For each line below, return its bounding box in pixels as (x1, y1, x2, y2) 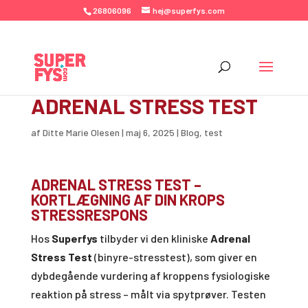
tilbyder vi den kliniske (97, 232, 210, 245)
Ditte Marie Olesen (42, 126, 120, 138)
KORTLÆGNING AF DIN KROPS (30, 190, 225, 208)
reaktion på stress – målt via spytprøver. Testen (30, 287, 266, 300)
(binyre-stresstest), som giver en (91, 250, 257, 263)
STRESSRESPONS (30, 206, 148, 223)
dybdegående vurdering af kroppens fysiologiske (30, 269, 270, 282)
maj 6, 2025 (125, 126, 175, 138)
